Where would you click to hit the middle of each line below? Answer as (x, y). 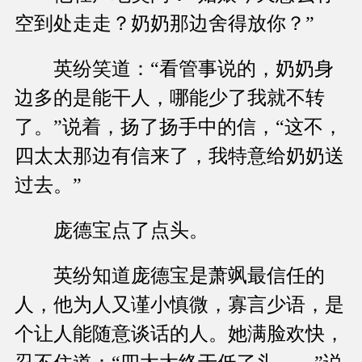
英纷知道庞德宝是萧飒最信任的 (170, 276)
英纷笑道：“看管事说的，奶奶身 (174, 69)
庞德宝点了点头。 (112, 231)
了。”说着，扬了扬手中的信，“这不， (179, 127)
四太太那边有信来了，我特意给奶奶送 (179, 156)
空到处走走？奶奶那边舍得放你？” (164, 24)
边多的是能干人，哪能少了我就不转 (170, 98)
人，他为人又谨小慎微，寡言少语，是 (179, 305)
